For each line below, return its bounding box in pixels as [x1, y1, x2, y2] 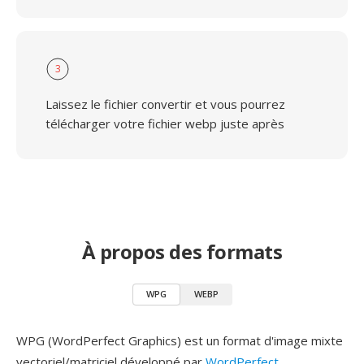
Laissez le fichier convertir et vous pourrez [45, 96, 285, 112]
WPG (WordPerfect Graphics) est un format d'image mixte [16, 332, 343, 349]
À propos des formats [81, 238, 283, 265]
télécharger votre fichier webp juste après [45, 115, 284, 132]
